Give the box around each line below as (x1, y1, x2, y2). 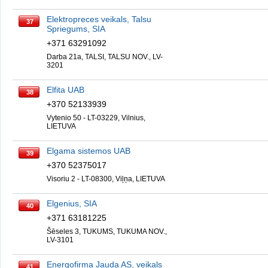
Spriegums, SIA (47, 24, 105, 33)
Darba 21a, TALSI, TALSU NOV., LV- (47, 53, 163, 61)
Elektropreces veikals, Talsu (47, 14, 151, 24)
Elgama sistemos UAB (47, 146, 130, 156)
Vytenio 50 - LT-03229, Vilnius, (47, 114, 145, 122)
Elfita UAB (47, 85, 84, 95)
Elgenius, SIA (47, 199, 97, 208)
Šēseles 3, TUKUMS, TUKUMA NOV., (47, 227, 167, 236)
